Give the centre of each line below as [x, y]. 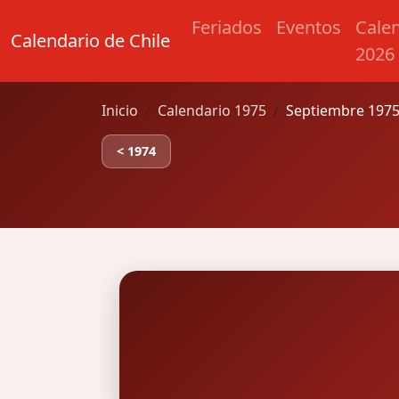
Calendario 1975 [212, 110]
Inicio [120, 110]
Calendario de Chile [90, 41]
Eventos [309, 27]
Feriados [227, 27]
